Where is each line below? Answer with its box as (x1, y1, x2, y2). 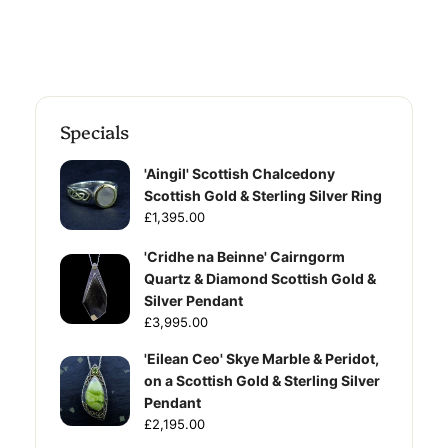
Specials (60, 119, 129, 145)
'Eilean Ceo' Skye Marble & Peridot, (144, 350, 379, 368)
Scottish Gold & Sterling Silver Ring (144, 187, 382, 205)
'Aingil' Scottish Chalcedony (144, 165, 335, 183)
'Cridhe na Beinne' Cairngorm (144, 248, 345, 266)
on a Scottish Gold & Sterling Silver (144, 372, 380, 390)
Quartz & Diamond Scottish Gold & (144, 270, 376, 288)
